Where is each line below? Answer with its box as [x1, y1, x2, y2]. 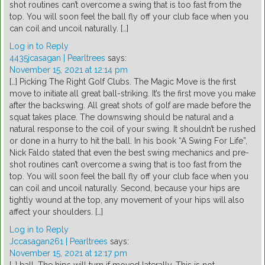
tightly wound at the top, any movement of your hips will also [9, 195, 244, 205]
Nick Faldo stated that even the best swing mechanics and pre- [9, 148, 249, 158]
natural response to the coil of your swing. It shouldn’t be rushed [9, 124, 256, 134]
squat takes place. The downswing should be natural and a [9, 112, 234, 122]
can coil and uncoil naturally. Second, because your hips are [9, 183, 240, 193]
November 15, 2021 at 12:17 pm [9, 248, 127, 258]
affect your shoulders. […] [9, 207, 103, 217]
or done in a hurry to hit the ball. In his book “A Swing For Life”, [9, 136, 247, 146]
